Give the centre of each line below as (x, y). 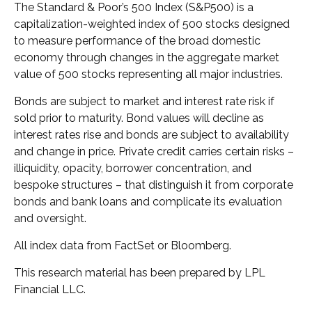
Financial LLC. (50, 290)
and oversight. (50, 219)
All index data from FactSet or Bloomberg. (124, 246)
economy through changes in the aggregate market (147, 58)
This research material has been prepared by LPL (140, 273)
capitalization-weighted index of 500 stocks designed (152, 24)
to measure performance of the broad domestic (137, 41)
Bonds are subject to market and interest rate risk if (144, 102)
